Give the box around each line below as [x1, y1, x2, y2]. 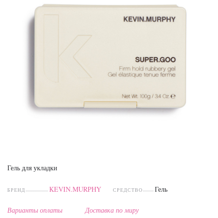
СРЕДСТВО [113, 186, 143, 193]
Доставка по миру [85, 205, 139, 215]
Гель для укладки [7, 163, 57, 172]
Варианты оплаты [7, 205, 62, 215]
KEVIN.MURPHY [49, 184, 101, 194]
